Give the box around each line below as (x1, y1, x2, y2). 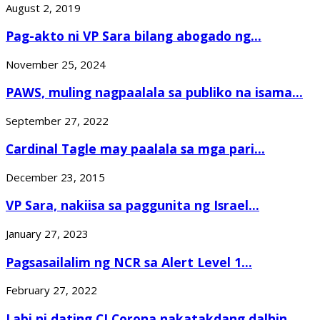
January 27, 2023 (6, 226, 89, 241)
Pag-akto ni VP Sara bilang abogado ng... (6, 27, 261, 45)
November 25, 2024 (6, 56, 106, 71)
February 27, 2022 (6, 283, 97, 298)
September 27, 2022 (6, 113, 109, 128)
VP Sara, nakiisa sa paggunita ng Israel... (6, 196, 259, 214)
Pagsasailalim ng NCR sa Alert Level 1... (6, 253, 252, 271)
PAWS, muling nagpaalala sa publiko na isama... (6, 84, 303, 101)
